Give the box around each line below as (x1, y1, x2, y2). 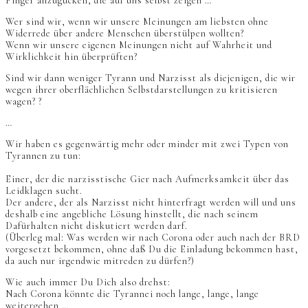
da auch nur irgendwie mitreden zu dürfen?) (5, 254, 195, 267)
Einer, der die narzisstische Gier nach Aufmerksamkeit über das (5, 173, 289, 185)
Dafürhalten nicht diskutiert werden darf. (5, 219, 188, 232)
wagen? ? (5, 95, 42, 107)
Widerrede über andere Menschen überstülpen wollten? (5, 27, 244, 39)
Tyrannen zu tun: (5, 149, 81, 162)
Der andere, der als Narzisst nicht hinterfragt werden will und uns (5, 196, 296, 208)
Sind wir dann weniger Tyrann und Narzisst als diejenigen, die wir (5, 71, 296, 84)
